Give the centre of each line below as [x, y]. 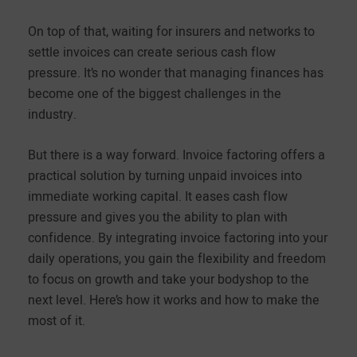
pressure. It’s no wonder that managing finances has [176, 73]
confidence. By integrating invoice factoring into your [178, 238]
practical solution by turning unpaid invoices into [165, 176]
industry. [52, 114]
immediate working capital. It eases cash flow [158, 196]
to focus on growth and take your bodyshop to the [169, 279]
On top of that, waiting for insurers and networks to [171, 31]
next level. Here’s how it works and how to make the [174, 300]
